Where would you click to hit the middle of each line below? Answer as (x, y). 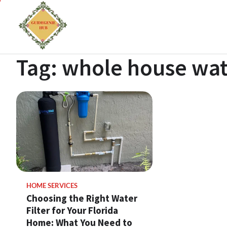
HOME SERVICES (52, 186)
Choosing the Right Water (82, 198)
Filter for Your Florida (72, 210)
